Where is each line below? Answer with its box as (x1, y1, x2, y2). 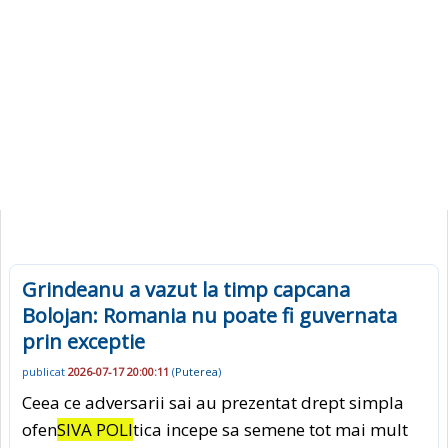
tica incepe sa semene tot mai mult (133, 417, 408, 441)
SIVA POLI (57, 417, 133, 441)
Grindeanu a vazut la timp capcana (22, 276, 350, 303)
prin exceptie (22, 328, 145, 355)
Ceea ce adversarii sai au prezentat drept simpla (22, 390, 404, 414)
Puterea (175, 364, 218, 380)
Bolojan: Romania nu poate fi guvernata (22, 302, 397, 329)
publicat (22, 364, 68, 380)
